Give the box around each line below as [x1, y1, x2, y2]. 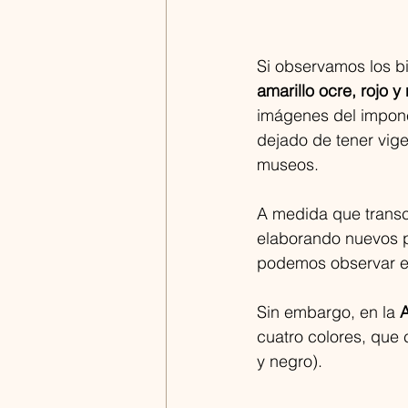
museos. [257, 154, 319, 176]
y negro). [257, 351, 322, 372]
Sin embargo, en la [257, 301, 400, 323]
